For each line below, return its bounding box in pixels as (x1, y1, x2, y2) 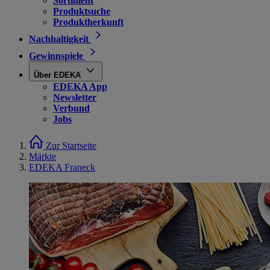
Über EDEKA (34, 71, 81, 80)
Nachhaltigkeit (29, 34, 89, 44)
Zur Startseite (46, 140, 96, 151)
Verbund (53, 103, 90, 113)
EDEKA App (53, 81, 107, 92)
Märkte (29, 151, 56, 162)
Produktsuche (53, 6, 110, 16)
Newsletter (53, 92, 96, 102)
